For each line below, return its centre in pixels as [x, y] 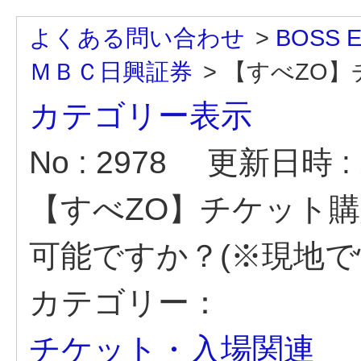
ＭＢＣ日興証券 [111, 71]
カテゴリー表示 [141, 116]
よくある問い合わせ [137, 37]
